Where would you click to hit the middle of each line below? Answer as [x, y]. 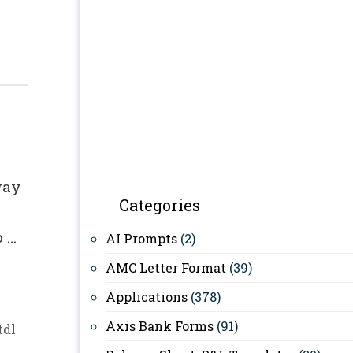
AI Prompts [141, 238]
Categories [160, 205]
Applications [147, 297]
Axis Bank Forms [160, 326]
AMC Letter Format [166, 268]
